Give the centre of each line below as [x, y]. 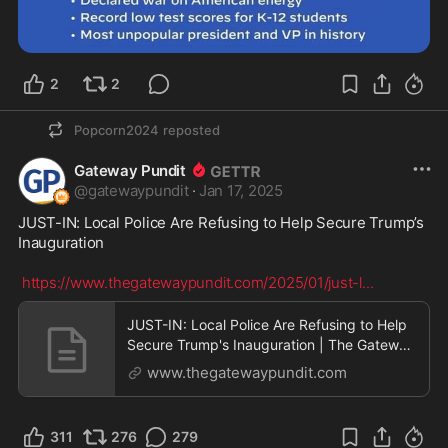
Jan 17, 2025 [241, 190]
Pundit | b [159, 364]
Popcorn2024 [116, 130]
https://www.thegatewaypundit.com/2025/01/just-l [191, 282]
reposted [191, 130]
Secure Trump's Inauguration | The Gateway [271, 344]
